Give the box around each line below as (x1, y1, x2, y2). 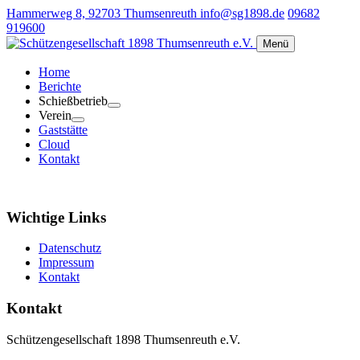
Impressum (39, 256, 94, 270)
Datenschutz (39, 241, 101, 256)
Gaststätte (39, 123, 88, 137)
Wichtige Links (6, 208, 106, 226)
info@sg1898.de (200, 6, 284, 20)
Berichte (39, 80, 81, 93)
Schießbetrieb (39, 94, 108, 108)
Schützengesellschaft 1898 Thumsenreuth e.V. (6, 332, 240, 346)
